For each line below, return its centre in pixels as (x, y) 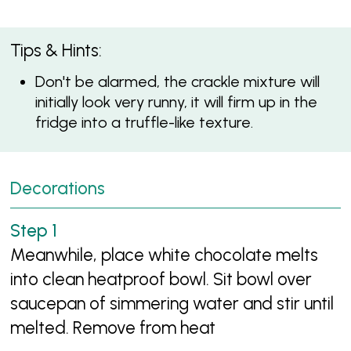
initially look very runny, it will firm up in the (176, 102)
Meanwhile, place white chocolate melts (165, 255)
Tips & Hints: (56, 50)
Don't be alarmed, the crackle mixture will (177, 82)
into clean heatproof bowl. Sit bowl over (161, 280)
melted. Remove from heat (113, 328)
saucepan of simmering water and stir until (172, 304)
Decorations (58, 189)
